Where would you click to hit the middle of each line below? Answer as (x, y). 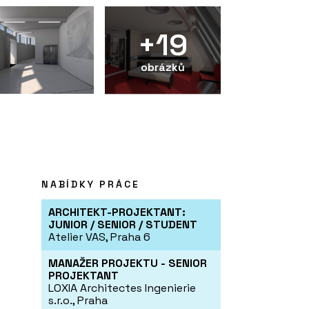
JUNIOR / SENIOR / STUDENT (123, 225)
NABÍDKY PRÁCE (91, 185)
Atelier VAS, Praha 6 (99, 237)
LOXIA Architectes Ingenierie (122, 288)
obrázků (163, 67)
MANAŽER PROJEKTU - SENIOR (128, 263)
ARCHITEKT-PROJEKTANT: (117, 212)
